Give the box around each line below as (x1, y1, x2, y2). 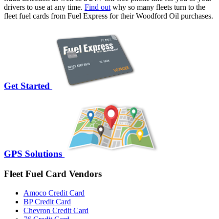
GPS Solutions (4, 149, 62, 159)
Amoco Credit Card (23, 188, 85, 197)
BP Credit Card (23, 197, 71, 206)
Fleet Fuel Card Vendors (4, 168, 102, 179)
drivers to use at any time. (4, 2, 85, 11)
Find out (85, 2, 110, 11)
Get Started (4, 81, 50, 91)
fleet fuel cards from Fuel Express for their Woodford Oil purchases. (4, 11, 213, 20)
